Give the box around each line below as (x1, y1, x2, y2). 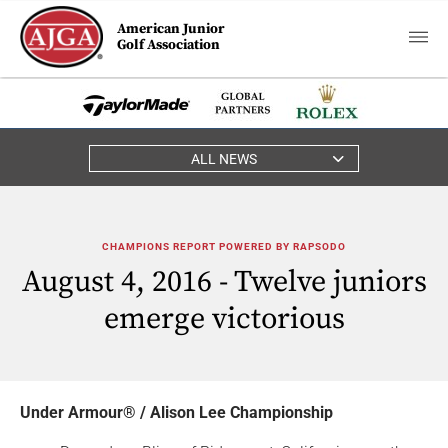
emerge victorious (103, 300, 345, 338)
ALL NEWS (191, 150, 257, 167)
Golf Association (117, 36, 221, 54)
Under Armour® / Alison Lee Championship (20, 403, 333, 422)
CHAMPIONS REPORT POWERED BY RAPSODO (102, 241, 346, 252)
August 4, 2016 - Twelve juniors (21, 263, 427, 301)
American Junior (117, 20, 226, 38)
